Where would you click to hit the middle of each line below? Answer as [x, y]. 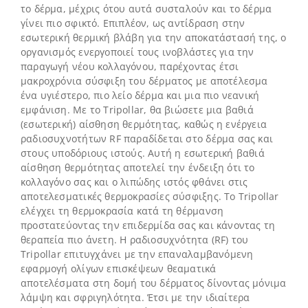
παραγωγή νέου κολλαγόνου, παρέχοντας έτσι [130, 66]
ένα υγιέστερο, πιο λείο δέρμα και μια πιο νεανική [140, 95]
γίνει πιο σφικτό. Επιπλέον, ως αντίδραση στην [133, 23]
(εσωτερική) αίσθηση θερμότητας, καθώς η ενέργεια [144, 124]
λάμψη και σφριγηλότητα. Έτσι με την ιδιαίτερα [135, 297]
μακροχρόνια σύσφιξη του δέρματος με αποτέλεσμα [144, 80]
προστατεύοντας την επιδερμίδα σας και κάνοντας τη [148, 225]
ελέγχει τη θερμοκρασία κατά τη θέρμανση [122, 210]
